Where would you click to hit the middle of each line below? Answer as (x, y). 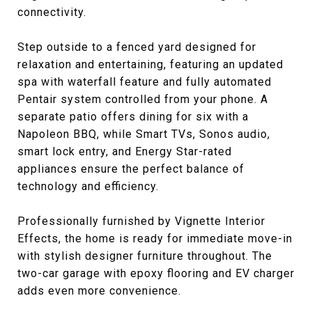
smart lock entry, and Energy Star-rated (125, 151)
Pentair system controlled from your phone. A (143, 99)
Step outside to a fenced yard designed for (137, 47)
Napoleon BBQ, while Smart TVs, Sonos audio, (144, 134)
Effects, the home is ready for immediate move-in (155, 239)
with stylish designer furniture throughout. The (145, 256)
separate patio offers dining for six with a (133, 117)
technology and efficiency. (88, 186)
